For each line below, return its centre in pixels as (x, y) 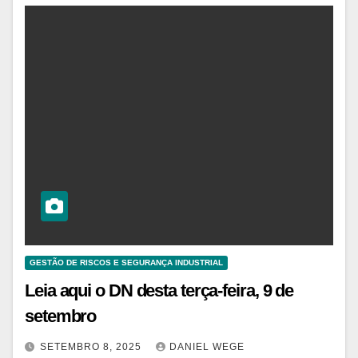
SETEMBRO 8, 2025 (92, 346)
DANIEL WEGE (207, 346)
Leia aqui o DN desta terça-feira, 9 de (159, 290)
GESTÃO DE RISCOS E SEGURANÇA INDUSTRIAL (126, 262)
